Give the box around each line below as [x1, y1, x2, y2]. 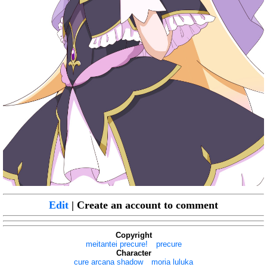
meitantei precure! [85, 239, 148, 249]
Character [116, 248, 151, 257]
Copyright [115, 230, 152, 240]
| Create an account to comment [69, 198, 218, 211]
